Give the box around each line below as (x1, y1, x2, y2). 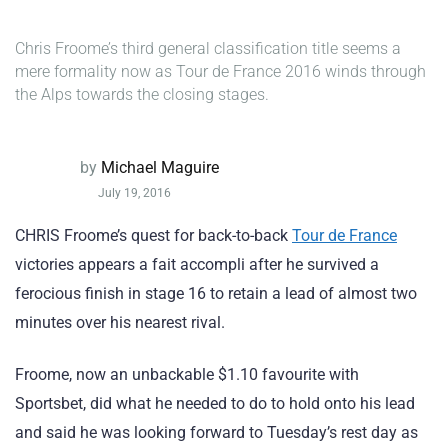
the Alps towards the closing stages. (15, 85, 269, 104)
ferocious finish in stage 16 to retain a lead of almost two (15, 284, 417, 303)
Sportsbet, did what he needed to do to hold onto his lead (15, 394, 415, 414)
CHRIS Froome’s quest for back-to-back (15, 226, 292, 245)
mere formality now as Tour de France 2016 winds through (15, 62, 426, 81)
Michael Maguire (101, 157, 219, 177)
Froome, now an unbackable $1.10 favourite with (15, 365, 359, 385)
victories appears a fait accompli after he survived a (15, 255, 379, 274)
